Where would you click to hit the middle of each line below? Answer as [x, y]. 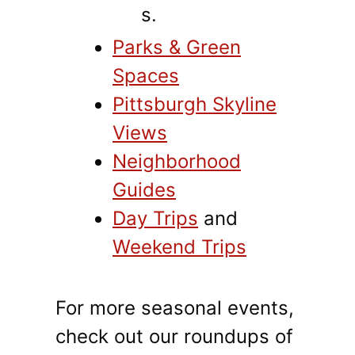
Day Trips [155, 219]
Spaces [146, 76]
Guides [144, 190]
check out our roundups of [174, 337]
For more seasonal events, [175, 308]
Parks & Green [177, 48]
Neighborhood [177, 162]
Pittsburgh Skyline [195, 105]
